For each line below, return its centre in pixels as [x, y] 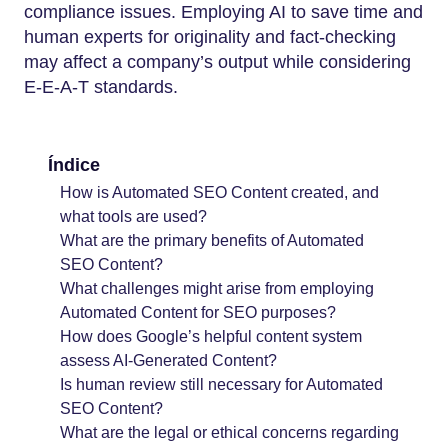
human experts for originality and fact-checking [210, 37]
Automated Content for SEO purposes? [198, 312]
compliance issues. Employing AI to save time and [223, 12]
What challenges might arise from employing [217, 288]
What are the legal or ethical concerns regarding [229, 432]
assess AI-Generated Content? [168, 360]
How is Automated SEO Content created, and [219, 192]
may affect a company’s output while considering [217, 62]
